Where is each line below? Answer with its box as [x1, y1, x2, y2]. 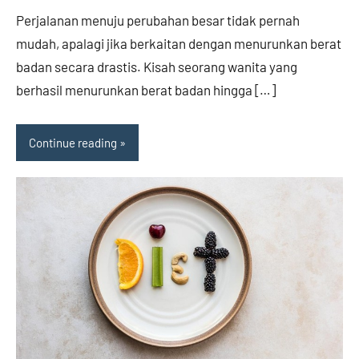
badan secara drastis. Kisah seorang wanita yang [16, 58, 297, 75]
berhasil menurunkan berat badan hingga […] [16, 82, 276, 99]
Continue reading [29, 135, 117, 151]
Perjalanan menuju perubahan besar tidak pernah [16, 12, 300, 29]
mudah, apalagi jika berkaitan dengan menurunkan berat [16, 35, 341, 52]
